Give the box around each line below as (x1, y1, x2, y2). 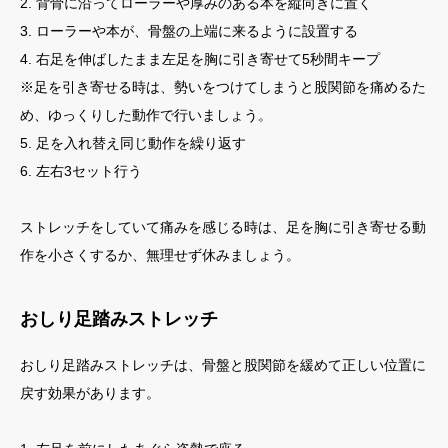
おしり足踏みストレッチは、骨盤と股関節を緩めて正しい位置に (20, 357, 426, 374)
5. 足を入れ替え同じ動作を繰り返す (20, 135, 246, 152)
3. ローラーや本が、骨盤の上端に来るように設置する (20, 23, 358, 40)
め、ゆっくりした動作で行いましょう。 (20, 107, 272, 124)
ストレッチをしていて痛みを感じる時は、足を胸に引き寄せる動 (20, 219, 426, 236)
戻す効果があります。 (20, 385, 160, 402)
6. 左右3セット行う (20, 163, 142, 180)
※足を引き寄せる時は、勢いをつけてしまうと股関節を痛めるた (20, 79, 426, 96)
